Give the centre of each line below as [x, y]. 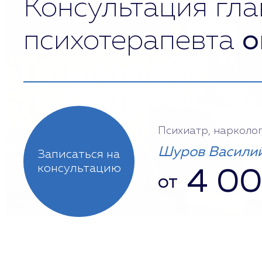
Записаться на [79, 154]
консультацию [79, 168]
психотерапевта [133, 42]
